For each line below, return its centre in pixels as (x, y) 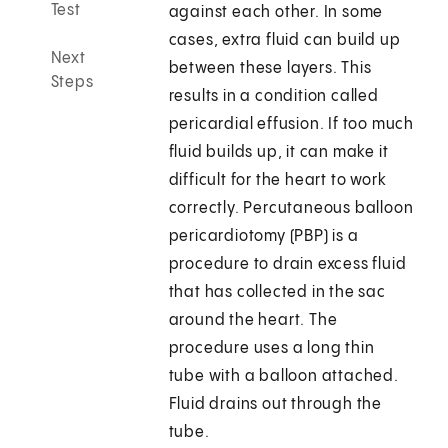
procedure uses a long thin (271, 349)
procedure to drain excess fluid (287, 265)
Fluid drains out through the (275, 405)
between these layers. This (270, 69)
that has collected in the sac (277, 293)
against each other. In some (276, 13)
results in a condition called (273, 97)
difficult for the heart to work (277, 181)
